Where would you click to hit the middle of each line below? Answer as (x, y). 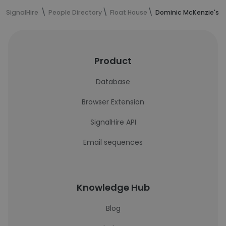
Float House (129, 12)
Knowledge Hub (113, 187)
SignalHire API (113, 122)
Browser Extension (113, 102)
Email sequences (113, 142)
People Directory (75, 12)
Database (113, 82)
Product (113, 61)
